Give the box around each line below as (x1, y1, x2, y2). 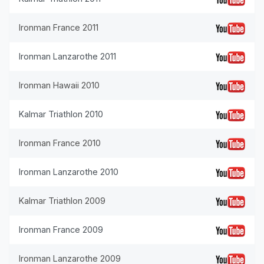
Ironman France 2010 (19, 138, 101, 148)
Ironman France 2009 (19, 225, 103, 235)
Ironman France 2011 (19, 22, 98, 32)
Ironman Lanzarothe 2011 (19, 51, 116, 61)
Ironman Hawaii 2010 (19, 80, 100, 90)
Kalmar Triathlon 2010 (19, 109, 103, 119)
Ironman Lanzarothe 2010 (19, 167, 118, 177)
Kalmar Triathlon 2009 (19, 196, 105, 206)
